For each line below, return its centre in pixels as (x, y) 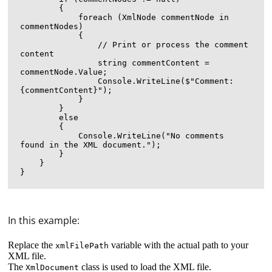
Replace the (32, 245)
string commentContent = (59, 63)
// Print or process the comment (59, 45)
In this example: (44, 220)
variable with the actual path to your (179, 245)
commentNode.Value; (64, 72)
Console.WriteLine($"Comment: (59, 81)
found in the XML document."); (91, 145)
